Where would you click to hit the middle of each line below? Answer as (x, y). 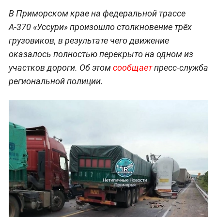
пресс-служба (181, 68)
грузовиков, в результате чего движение (89, 41)
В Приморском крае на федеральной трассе (97, 14)
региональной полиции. (56, 81)
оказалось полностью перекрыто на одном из (101, 54)
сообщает (132, 68)
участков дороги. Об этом (60, 68)
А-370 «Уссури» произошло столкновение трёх (100, 27)
